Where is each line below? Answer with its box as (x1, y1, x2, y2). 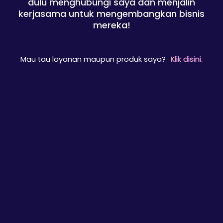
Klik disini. (171, 54, 203, 65)
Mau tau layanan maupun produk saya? (20, 54, 166, 65)
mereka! (93, 19, 130, 32)
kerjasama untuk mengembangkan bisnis (18, 7, 205, 20)
